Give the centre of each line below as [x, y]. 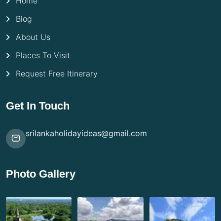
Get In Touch [38, 106]
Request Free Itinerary [57, 74]
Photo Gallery [41, 174]
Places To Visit [43, 55]
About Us [33, 37]
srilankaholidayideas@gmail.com [86, 133]
